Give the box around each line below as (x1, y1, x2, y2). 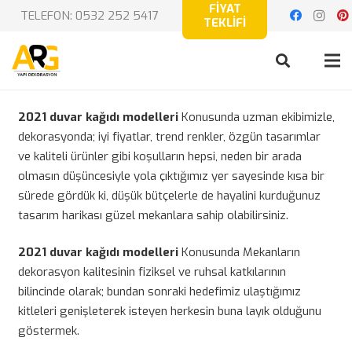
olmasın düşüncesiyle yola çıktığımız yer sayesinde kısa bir (17, 167, 324, 184)
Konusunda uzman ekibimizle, (181, 108, 335, 125)
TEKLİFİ (203, 15, 246, 31)
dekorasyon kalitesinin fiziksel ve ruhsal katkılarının (17, 264, 286, 280)
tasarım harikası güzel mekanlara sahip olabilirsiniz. (17, 207, 288, 223)
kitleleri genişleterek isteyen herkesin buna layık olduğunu (17, 303, 321, 319)
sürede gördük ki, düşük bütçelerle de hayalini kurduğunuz (17, 187, 321, 203)
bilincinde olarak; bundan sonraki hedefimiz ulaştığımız (17, 284, 301, 299)
